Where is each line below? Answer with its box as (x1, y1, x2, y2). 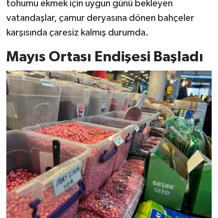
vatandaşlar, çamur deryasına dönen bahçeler (6, 13, 194, 23)
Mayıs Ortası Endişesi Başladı (6, 50, 203, 65)
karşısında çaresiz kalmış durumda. (6, 28, 149, 38)
